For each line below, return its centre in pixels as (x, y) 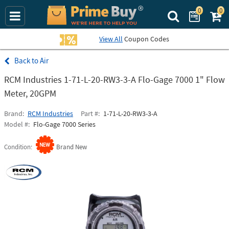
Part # (89, 113)
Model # (16, 124)
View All (111, 39)
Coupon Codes (146, 39)
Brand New (72, 147)
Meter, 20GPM (30, 93)
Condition (17, 147)
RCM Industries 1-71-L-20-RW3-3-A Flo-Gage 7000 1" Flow (114, 79)
